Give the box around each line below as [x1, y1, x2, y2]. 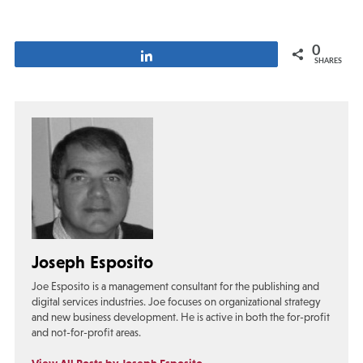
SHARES [314, 57, 342, 65]
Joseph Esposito [31, 252, 154, 273]
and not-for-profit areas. [31, 326, 141, 339]
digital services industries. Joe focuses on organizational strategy [31, 295, 321, 308]
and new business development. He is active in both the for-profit [31, 310, 330, 323]
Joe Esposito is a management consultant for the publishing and [31, 280, 319, 293]
